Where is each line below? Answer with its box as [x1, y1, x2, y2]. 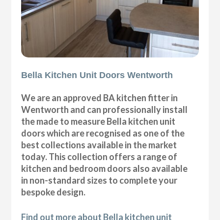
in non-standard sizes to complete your [21, 175, 178, 186]
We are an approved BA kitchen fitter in [21, 92, 178, 104]
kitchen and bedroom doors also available [21, 163, 188, 174]
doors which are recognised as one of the [21, 128, 185, 139]
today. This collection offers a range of [21, 151, 178, 163]
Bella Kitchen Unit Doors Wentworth [21, 70, 173, 81]
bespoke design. [21, 187, 86, 198]
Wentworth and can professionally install [21, 104, 188, 115]
